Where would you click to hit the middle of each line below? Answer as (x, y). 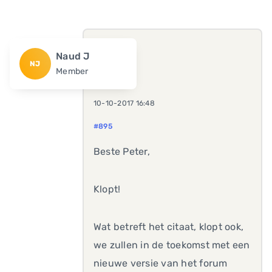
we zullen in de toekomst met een (172, 245)
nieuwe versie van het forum (161, 263)
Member (72, 71)
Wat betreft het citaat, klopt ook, (169, 227)
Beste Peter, (122, 151)
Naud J (73, 56)
